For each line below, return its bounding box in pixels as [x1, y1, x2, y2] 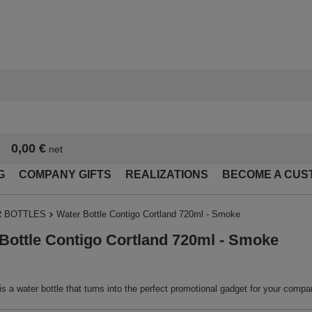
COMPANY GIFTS [19, 169, 111, 181]
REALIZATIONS [125, 169, 208, 181]
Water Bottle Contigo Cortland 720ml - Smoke [56, 209, 240, 220]
